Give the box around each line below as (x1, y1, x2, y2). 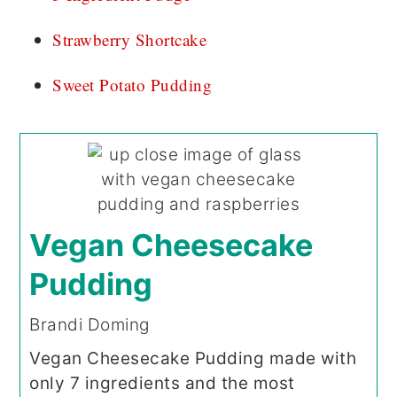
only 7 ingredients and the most (29, 372, 295, 393)
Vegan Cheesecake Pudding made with (29, 347, 357, 369)
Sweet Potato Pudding (52, 73, 213, 96)
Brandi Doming (29, 314, 150, 335)
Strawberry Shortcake (52, 27, 207, 51)
